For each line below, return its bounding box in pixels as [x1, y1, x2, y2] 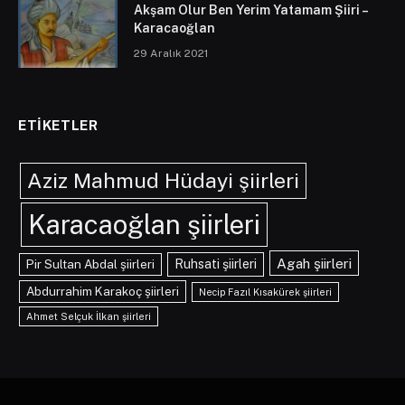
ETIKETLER [18, 118, 99, 134]
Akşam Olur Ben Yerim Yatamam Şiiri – [134, 3, 367, 18]
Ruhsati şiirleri [174, 257, 258, 272]
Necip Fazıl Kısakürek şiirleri [198, 287, 332, 298]
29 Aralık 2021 [134, 47, 208, 61]
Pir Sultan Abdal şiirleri [26, 257, 155, 272]
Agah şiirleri [276, 255, 352, 272]
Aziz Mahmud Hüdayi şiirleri [27, 168, 300, 193]
